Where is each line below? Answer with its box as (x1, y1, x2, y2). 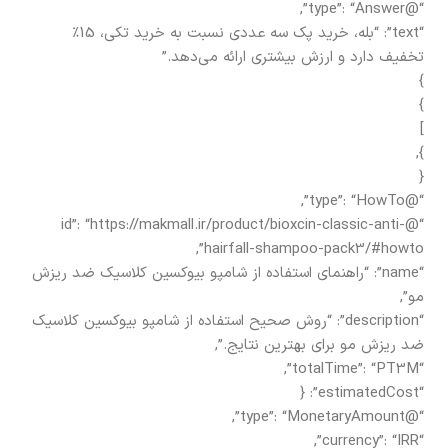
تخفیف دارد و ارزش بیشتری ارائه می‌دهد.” (162, 45, 424, 69)
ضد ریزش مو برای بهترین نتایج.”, (215, 333, 424, 357)
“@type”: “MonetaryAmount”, (405, 405, 424, 429)
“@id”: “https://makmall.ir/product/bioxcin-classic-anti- (61, 213, 405, 237)
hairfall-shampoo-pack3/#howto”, (204, 237, 424, 261)
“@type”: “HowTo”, (405, 189, 424, 213)
